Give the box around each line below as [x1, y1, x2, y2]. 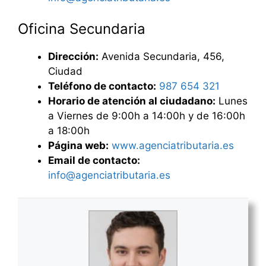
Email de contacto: [48, 154, 140, 166]
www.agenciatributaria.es [112, 139, 234, 151]
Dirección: [48, 50, 99, 62]
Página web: [48, 139, 109, 151]
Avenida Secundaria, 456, [99, 50, 224, 62]
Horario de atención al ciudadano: [48, 94, 216, 107]
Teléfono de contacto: [48, 80, 156, 92]
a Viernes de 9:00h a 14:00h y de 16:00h [48, 109, 245, 122]
